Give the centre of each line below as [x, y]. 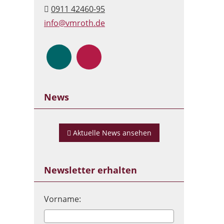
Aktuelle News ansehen [112, 133]
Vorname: [62, 199]
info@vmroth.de [74, 23]
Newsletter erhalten [90, 170]
